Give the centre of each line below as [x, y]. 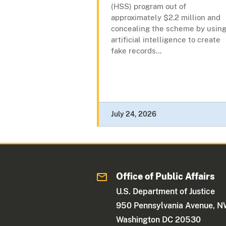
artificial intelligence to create [166, 40]
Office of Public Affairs [166, 177]
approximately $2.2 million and [166, 18]
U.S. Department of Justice [166, 192]
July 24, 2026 [134, 114]
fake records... [136, 51]
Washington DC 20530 [159, 220]
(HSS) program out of [149, 7]
